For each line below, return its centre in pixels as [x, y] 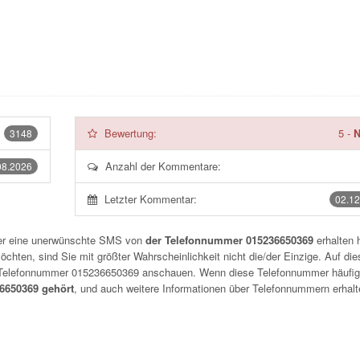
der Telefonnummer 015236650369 [229, 240]
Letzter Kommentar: [150, 199]
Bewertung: [130, 133]
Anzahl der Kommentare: [163, 166]
